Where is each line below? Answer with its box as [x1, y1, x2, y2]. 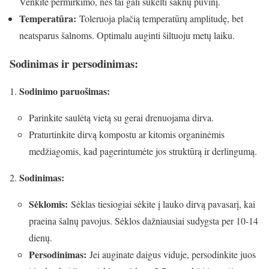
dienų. [29, 231, 52, 244]
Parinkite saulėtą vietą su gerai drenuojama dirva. [29, 111, 214, 124]
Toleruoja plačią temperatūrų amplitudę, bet [76, 11, 243, 25]
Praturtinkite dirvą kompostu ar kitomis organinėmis [29, 128, 225, 141]
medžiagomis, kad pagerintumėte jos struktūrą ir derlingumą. [29, 145, 257, 158]
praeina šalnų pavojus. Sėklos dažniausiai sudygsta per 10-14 [29, 214, 258, 228]
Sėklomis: [29, 197, 68, 211]
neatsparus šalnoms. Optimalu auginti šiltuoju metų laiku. [19, 28, 235, 41]
